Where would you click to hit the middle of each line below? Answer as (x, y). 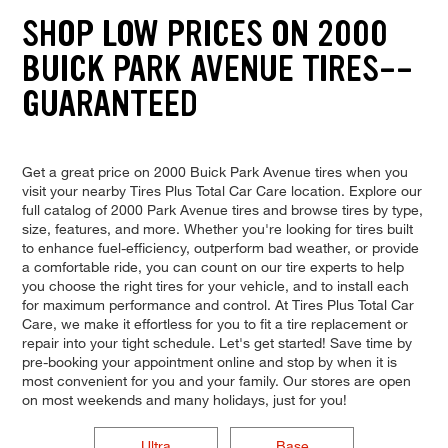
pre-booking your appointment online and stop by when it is (209, 361)
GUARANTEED (109, 104)
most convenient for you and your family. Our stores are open (216, 380)
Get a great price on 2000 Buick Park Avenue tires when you (214, 171)
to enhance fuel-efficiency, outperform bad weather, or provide (220, 247)
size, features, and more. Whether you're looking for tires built (217, 228)
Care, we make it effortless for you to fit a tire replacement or (214, 323)
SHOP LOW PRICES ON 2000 (204, 34)
